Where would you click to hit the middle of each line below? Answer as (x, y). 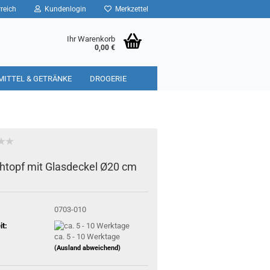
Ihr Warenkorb (91, 39)
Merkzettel (130, 9)
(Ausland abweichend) (87, 248)
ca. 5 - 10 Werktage (87, 237)
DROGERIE (108, 79)
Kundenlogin (64, 9)
